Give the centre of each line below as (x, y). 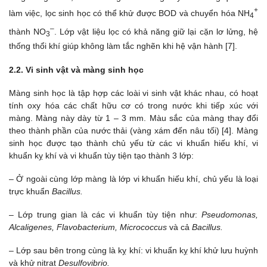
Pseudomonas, (230, 215)
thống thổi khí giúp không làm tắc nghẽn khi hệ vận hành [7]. (123, 46)
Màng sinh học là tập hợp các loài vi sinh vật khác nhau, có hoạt (133, 93)
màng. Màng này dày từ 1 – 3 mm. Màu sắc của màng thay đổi (133, 118)
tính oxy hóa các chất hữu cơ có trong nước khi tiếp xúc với (133, 105)
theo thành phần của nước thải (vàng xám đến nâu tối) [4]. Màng (133, 130)
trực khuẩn (30, 191)
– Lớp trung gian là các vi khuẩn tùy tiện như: (105, 215)
